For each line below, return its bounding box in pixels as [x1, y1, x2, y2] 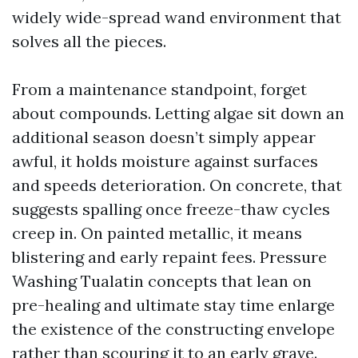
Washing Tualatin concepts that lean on [12, 271, 312, 291]
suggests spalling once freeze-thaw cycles [12, 199, 330, 219]
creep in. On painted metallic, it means [12, 223, 302, 243]
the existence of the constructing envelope [12, 319, 335, 339]
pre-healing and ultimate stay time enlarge [12, 295, 335, 315]
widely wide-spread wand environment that [12, 7, 341, 27]
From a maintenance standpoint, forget [12, 79, 307, 99]
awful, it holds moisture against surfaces [12, 151, 318, 171]
